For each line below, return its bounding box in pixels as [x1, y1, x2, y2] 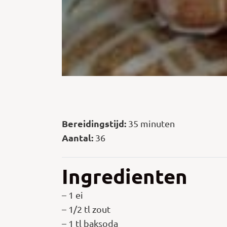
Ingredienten [62, 163, 187, 190]
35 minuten [126, 118, 175, 129]
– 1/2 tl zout [62, 204, 110, 215]
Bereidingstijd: [62, 118, 126, 130]
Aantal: [62, 132, 93, 144]
